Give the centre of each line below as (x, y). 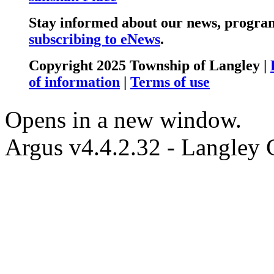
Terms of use (170, 82)
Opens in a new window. (123, 119)
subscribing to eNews (94, 39)
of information (74, 82)
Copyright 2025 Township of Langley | (150, 65)
